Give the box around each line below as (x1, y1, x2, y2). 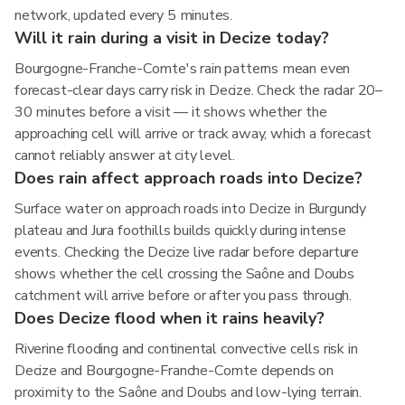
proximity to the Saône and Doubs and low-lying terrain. (14, 382, 363, 402)
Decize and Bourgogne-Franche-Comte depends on (14, 361, 334, 381)
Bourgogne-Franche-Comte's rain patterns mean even (14, 59, 351, 79)
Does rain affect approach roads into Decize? (14, 167, 363, 189)
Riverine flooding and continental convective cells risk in (14, 339, 358, 359)
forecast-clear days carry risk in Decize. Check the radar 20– (14, 80, 383, 100)
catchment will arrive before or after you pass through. (14, 286, 353, 306)
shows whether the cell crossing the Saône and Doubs (14, 264, 354, 284)
